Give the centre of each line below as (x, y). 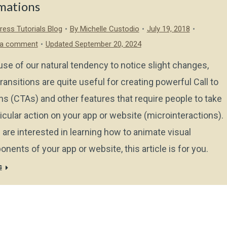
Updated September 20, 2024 (93, 44)
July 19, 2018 (168, 29)
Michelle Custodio (109, 29)
